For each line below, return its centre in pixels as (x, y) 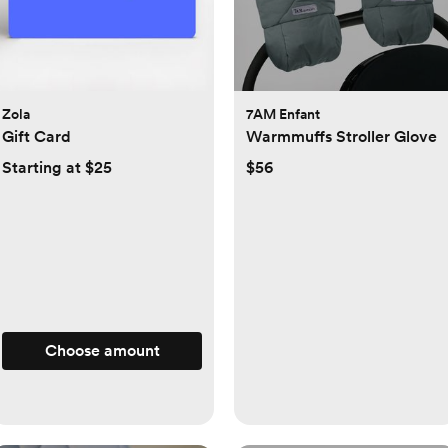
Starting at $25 (57, 168)
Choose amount (102, 351)
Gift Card (36, 137)
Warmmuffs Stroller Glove (341, 137)
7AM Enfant (283, 114)
